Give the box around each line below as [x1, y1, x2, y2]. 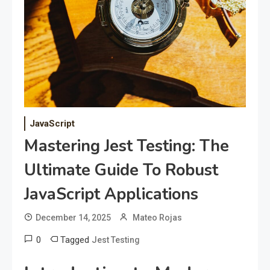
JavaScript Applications [24, 183, 198, 206]
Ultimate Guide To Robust [24, 159, 218, 182]
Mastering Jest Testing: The [24, 135, 229, 158]
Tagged [60, 234, 92, 246]
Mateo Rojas [133, 213, 182, 223]
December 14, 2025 [36, 213, 111, 223]
